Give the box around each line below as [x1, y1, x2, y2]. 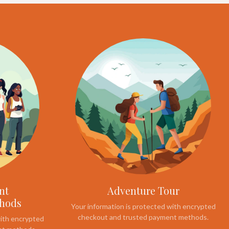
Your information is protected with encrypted [71, 202, 216, 211]
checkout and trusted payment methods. [78, 213, 209, 221]
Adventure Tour [107, 184, 179, 197]
